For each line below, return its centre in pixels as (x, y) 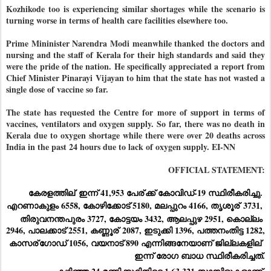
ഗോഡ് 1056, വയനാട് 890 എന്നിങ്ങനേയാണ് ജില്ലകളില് (150, 243)
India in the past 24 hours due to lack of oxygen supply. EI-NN (121, 147)
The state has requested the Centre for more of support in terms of (135, 113)
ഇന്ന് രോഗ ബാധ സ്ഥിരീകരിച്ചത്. (200, 256)
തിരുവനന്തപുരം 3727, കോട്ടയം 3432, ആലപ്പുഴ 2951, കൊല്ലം (141, 218)
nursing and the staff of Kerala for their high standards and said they (135, 55)
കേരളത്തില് (52, 193)
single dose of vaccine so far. (57, 90)
